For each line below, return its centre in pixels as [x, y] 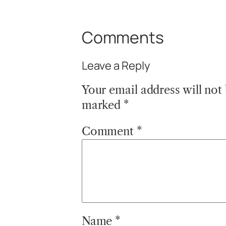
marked [103, 105]
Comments [123, 37]
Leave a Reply [116, 66]
